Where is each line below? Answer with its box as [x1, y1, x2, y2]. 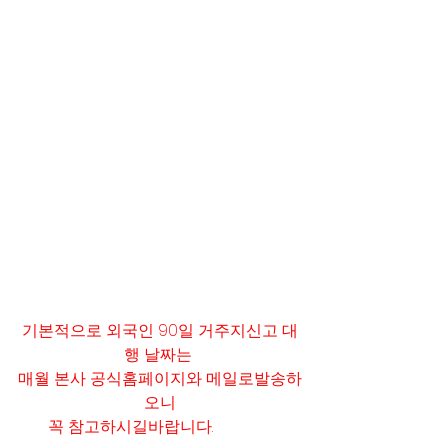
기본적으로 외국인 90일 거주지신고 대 [22, 319, 298, 343]
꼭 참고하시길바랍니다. [47, 415, 237, 439]
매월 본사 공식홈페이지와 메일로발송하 [18, 367, 302, 391]
